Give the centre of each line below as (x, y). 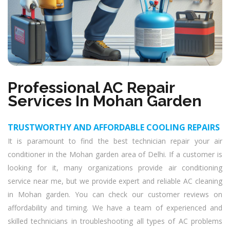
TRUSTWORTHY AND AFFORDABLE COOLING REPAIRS (114, 127)
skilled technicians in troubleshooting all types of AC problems (115, 221)
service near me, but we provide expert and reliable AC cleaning (115, 181)
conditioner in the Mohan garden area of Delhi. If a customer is (115, 154)
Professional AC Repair (91, 88)
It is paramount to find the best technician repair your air (115, 141)
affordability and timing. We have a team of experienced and (115, 208)
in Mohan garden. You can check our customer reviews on (115, 194)
